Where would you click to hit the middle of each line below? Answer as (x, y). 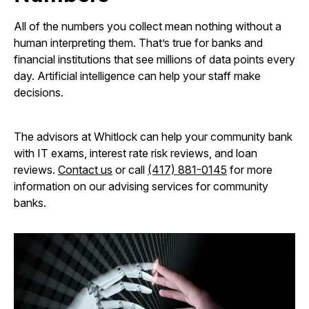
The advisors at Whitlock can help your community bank (153, 137)
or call (130, 170)
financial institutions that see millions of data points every (154, 59)
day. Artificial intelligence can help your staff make (137, 76)
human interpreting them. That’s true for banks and (138, 43)
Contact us (85, 170)
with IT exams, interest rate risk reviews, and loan (136, 153)
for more (250, 170)
